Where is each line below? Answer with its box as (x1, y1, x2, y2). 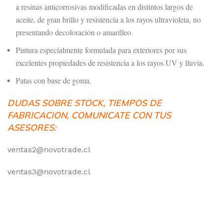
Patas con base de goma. (16, 75, 91, 85)
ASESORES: (7, 122, 56, 133)
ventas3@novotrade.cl (7, 167, 90, 176)
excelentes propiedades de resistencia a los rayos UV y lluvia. (16, 57, 204, 68)
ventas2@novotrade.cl (7, 145, 90, 154)
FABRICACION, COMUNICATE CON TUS (7, 110, 171, 121)
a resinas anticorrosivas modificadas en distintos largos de (16, 1, 193, 12)
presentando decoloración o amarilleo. (16, 27, 133, 37)
